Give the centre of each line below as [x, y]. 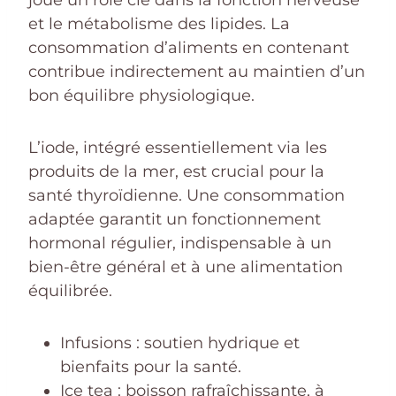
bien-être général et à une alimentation [186, 267]
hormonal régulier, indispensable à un [180, 243]
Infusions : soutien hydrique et [180, 343]
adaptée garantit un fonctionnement [175, 219]
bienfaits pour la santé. [151, 366]
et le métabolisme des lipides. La [159, 23]
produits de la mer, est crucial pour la [176, 171]
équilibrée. [70, 290]
